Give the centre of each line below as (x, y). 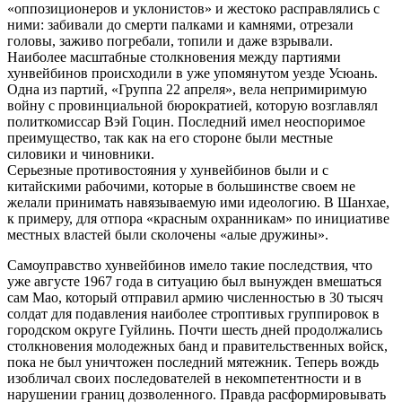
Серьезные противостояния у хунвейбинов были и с (168, 170)
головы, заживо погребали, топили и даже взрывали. (170, 40)
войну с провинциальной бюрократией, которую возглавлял (192, 105)
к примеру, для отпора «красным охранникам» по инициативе (198, 218)
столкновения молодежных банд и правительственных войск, (197, 345)
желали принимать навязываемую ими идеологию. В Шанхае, (198, 202)
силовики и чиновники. (81, 153)
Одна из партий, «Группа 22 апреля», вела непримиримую (187, 89)
